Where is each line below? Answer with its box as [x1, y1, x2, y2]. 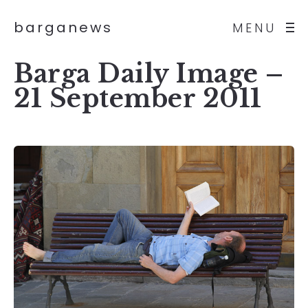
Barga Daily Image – [14, 58, 284, 89]
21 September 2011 [14, 83, 262, 114]
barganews [14, 18, 113, 37]
